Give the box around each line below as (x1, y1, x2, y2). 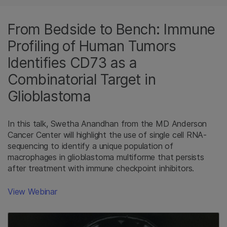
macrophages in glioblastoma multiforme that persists (8, 152, 204, 162)
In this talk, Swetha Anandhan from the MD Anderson (8, 118, 207, 129)
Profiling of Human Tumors (8, 37, 176, 55)
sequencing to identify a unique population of (8, 140, 174, 151)
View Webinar (8, 186, 57, 197)
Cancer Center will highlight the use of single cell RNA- (8, 129, 207, 140)
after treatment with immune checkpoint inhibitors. (8, 163, 195, 173)
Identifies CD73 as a (8, 54, 137, 71)
